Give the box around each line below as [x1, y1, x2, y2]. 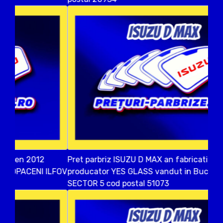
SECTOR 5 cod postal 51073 [15, 178, 116, 188]
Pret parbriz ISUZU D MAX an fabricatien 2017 [15, 154, 185, 164]
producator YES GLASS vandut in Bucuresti [15, 166, 178, 176]
